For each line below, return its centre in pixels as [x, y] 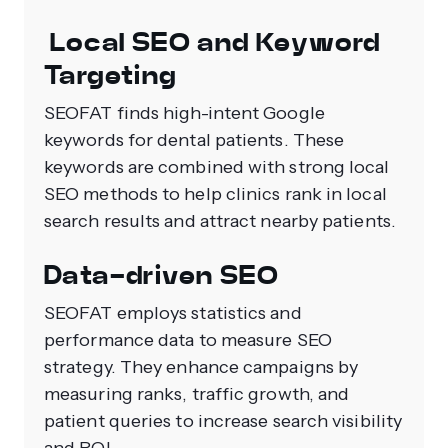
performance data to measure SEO [188, 340]
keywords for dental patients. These [194, 140]
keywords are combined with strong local [217, 167]
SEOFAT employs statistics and [173, 313]
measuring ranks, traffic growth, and [197, 394]
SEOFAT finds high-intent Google [184, 113]
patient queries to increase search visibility [223, 421]
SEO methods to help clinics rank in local [215, 194]
